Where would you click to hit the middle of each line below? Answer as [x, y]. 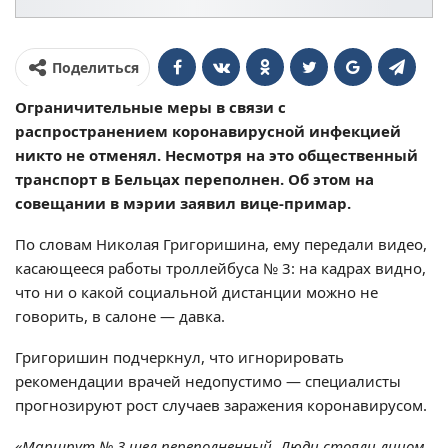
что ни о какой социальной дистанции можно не [196, 291]
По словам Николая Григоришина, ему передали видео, [221, 243]
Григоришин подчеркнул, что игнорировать [179, 356]
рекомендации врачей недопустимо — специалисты [208, 380]
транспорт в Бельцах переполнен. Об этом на [194, 178]
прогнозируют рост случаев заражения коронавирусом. [221, 404]
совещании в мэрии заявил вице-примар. [183, 202]
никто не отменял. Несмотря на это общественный [216, 154]
